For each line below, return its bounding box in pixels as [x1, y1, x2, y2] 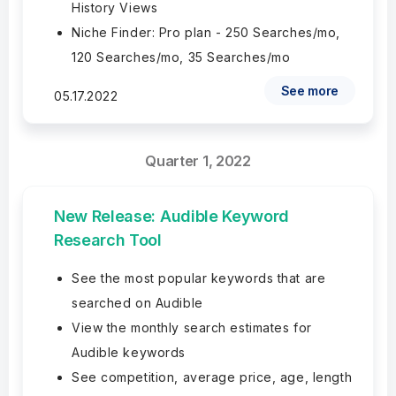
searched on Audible [72, 295, 203, 310]
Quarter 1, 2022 [145, 152, 251, 170]
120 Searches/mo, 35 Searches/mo [72, 49, 291, 65]
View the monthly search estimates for [72, 320, 312, 335]
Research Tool [54, 231, 162, 249]
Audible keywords [72, 345, 186, 360]
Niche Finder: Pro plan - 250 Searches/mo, [72, 25, 340, 40]
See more [280, 83, 339, 98]
